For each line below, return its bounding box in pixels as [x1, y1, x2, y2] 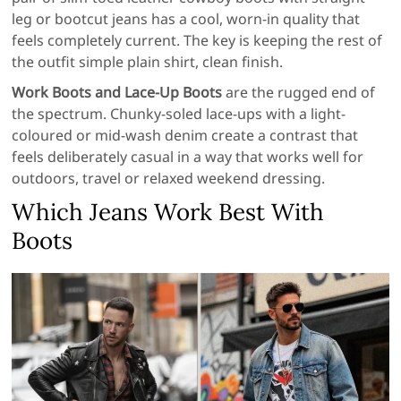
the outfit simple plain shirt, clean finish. [12, 52, 284, 73]
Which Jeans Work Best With [12, 197, 325, 227]
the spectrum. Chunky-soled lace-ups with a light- [12, 104, 346, 124]
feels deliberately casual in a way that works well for [12, 147, 364, 167]
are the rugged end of [222, 82, 376, 103]
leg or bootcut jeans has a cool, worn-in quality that [12, 9, 361, 30]
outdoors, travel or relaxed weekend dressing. [12, 168, 326, 189]
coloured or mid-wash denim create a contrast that [12, 125, 359, 146]
